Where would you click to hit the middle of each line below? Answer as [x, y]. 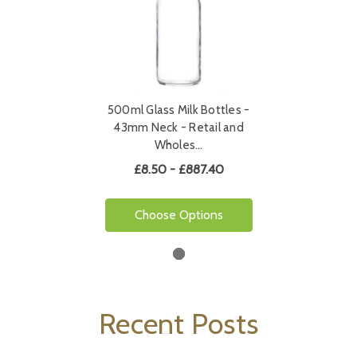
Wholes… [178, 145]
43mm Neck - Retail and [178, 128]
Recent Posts [178, 324]
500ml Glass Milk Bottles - [178, 110]
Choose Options [178, 215]
